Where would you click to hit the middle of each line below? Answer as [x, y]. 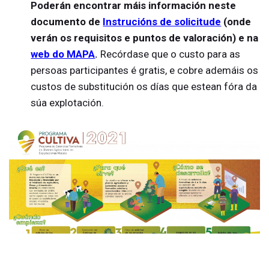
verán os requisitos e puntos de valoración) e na [145, 38]
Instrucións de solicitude [162, 22]
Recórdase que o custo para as [171, 54]
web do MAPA [63, 54]
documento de [67, 22]
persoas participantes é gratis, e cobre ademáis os [145, 71]
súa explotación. [68, 103]
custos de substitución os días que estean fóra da [144, 87]
